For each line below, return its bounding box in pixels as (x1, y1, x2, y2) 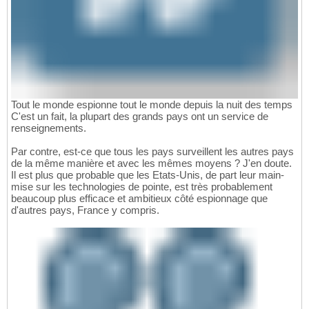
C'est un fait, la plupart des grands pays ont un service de (11, 110, 268, 122)
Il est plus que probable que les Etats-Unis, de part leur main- (11, 168, 284, 181)
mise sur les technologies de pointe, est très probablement (11, 180, 272, 192)
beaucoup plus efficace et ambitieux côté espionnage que (11, 192, 268, 204)
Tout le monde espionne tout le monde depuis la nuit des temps (11, 98, 292, 110)
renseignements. (11, 121, 86, 134)
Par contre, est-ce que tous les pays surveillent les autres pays (11, 145, 294, 157)
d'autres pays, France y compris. (11, 203, 159, 216)
